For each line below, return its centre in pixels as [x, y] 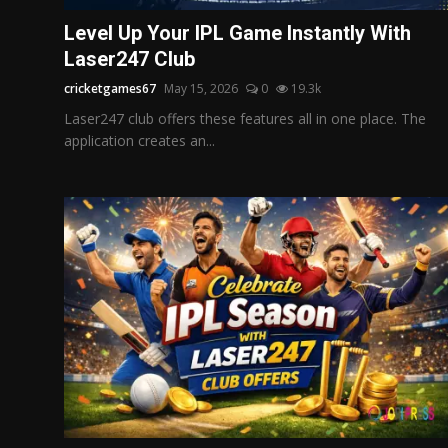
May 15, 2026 [201, 88]
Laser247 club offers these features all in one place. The [245, 118]
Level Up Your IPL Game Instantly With [237, 32]
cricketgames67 [110, 88]
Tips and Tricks [68, 162]
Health [37, 113]
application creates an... [139, 140]
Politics [42, 15]
